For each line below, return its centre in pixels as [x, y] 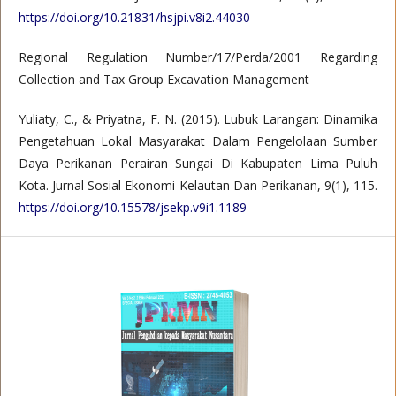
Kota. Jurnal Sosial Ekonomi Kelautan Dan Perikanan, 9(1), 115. [198, 185]
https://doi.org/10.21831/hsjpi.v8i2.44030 [134, 17]
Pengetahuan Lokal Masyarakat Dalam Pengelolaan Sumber [198, 141]
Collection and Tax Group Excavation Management [164, 79]
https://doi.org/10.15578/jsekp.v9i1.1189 [133, 207]
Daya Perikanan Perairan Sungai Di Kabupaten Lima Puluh [198, 163]
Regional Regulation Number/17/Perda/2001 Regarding [198, 57]
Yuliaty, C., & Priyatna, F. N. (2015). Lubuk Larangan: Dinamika [198, 119]
